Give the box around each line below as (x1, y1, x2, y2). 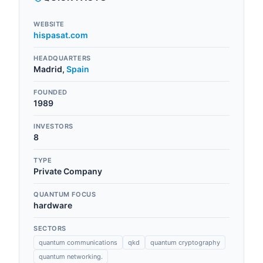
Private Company (33, 166, 102, 176)
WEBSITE (33, 20, 65, 28)
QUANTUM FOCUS (33, 190, 96, 198)
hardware (33, 200, 72, 210)
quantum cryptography (150, 238, 220, 247)
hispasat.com (33, 30, 88, 40)
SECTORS (33, 224, 66, 232)
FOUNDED (33, 88, 68, 96)
